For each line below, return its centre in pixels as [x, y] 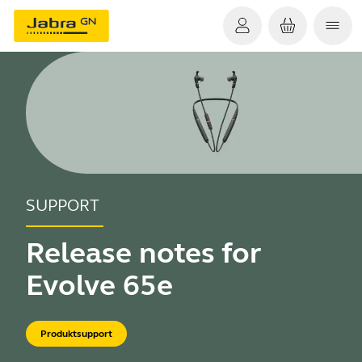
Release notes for [143, 253]
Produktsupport [76, 334]
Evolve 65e [99, 286]
